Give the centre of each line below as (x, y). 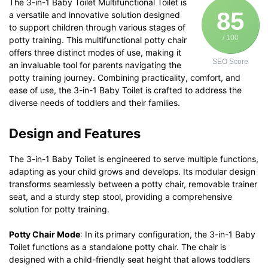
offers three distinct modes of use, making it (95, 52)
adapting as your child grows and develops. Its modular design (132, 171)
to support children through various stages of (97, 27)
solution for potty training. (59, 209)
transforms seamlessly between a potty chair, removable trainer (133, 184)
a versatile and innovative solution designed (95, 14)
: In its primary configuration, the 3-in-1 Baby (168, 234)
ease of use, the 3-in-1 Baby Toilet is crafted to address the (125, 90)
